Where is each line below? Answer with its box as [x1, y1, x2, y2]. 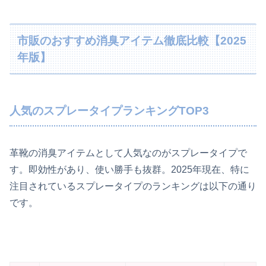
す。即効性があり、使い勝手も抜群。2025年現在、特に [9, 164, 249, 175]
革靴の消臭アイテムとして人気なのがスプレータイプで [9, 147, 247, 158]
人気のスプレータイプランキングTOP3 [9, 104, 209, 117]
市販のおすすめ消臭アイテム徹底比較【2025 [17, 34, 247, 47]
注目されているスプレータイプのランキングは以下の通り [9, 180, 256, 191]
